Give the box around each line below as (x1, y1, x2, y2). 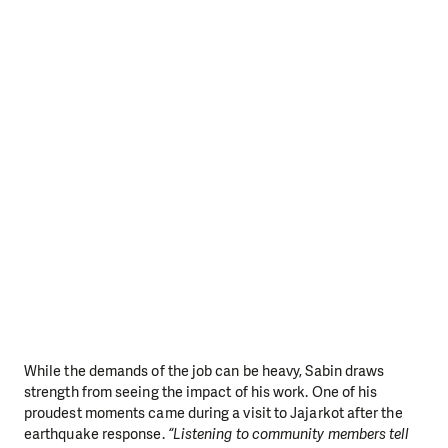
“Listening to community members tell (167, 423, 410, 444)
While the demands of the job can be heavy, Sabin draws (24, 360, 385, 381)
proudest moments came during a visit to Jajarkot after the (24, 402, 403, 423)
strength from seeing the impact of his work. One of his (24, 381, 378, 402)
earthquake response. (24, 423, 168, 444)
